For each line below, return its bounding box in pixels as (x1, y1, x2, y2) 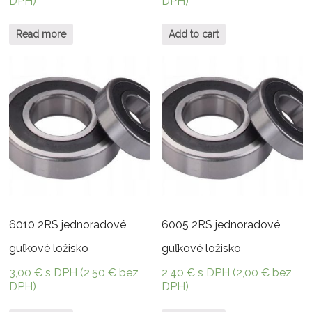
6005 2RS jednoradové (162, 217, 281, 231)
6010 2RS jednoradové (9, 217, 127, 231)
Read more (16, 28, 67, 40)
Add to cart (169, 28, 219, 40)
